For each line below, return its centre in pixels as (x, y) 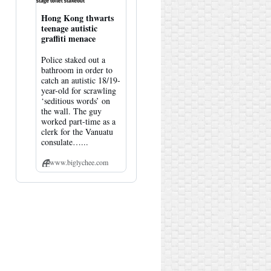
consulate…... (64, 142)
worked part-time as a (78, 121)
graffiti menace (68, 38)
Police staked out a (73, 59)
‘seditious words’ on (75, 100)
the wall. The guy (71, 111)
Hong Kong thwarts (77, 18)
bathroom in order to (77, 70)
